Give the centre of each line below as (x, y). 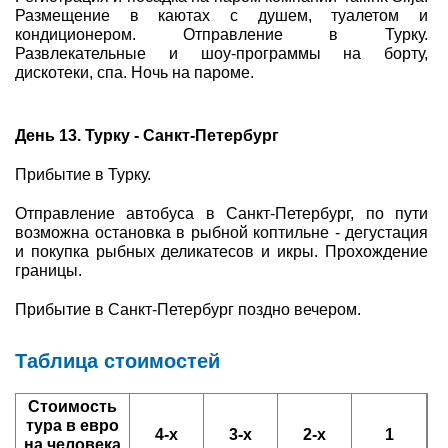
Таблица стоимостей (117, 361)
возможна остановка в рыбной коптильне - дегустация (221, 232)
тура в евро (72, 425)
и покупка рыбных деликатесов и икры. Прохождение (221, 251)
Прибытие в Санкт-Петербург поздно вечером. (188, 309)
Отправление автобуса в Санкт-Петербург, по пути (221, 213)
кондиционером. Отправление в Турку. (221, 34)
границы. (48, 270)
